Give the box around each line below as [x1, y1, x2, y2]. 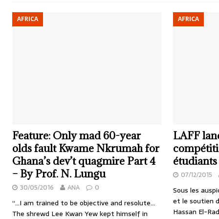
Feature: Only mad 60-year [12, 129, 141, 143]
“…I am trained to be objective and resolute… [12, 197, 155, 209]
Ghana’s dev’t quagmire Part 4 [12, 154, 155, 168]
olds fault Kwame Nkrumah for [12, 142, 159, 155]
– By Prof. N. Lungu [12, 167, 106, 181]
